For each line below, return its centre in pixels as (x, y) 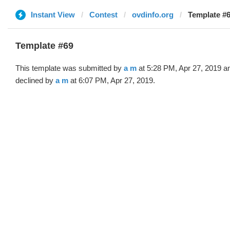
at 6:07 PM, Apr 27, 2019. (112, 80)
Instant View (53, 15)
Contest (103, 15)
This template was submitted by (70, 68)
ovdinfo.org (153, 15)
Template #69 (44, 46)
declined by (35, 80)
